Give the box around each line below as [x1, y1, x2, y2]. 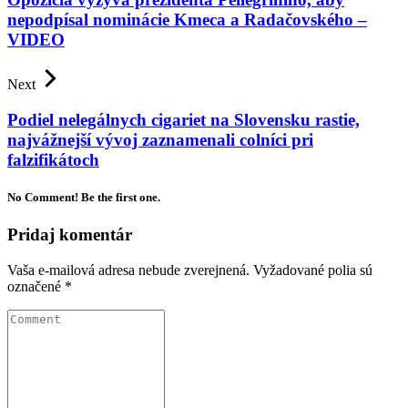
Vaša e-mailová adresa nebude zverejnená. [7, 261, 250, 278]
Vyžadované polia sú [253, 261, 372, 278]
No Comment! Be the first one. [7, 190, 160, 205]
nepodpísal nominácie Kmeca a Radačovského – [7, 10, 367, 30]
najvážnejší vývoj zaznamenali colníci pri [7, 129, 313, 149]
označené [7, 278, 65, 294]
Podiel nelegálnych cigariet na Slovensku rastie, [7, 109, 360, 129]
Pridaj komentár [7, 225, 132, 245]
